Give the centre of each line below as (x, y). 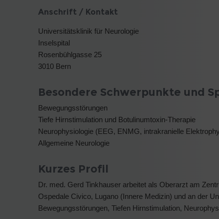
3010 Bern (55, 66)
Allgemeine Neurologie (74, 143)
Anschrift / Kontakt (78, 12)
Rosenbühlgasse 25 (70, 54)
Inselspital (54, 43)
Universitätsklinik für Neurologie (88, 31)
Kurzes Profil (73, 169)
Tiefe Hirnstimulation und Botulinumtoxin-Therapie (117, 119)
